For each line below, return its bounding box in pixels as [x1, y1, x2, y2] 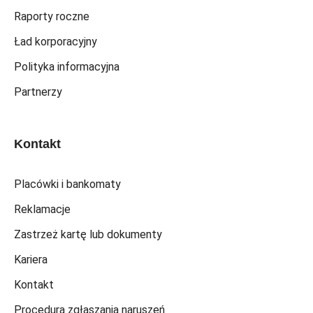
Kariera [14, 253, 48, 266]
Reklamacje [14, 203, 71, 216]
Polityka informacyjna [14, 60, 119, 73]
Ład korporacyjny [14, 35, 97, 48]
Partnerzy [14, 85, 62, 99]
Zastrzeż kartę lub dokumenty [14, 228, 162, 241]
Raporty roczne [14, 10, 89, 23]
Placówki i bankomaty [14, 177, 121, 191]
